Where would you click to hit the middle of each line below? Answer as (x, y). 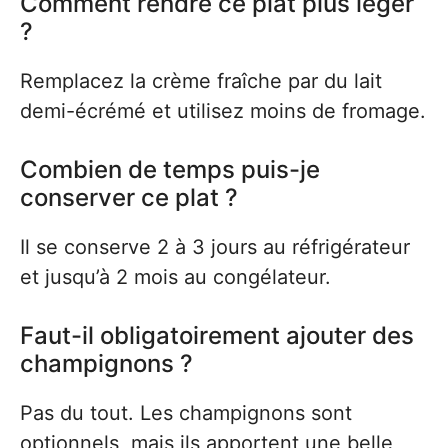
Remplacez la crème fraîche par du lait (201, 81)
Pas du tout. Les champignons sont (186, 413)
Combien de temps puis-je (170, 169)
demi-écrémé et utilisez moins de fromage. (223, 111)
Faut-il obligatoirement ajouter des (217, 335)
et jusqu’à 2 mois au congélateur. (175, 277)
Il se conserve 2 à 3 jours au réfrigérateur (215, 247)
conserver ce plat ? (129, 197)
